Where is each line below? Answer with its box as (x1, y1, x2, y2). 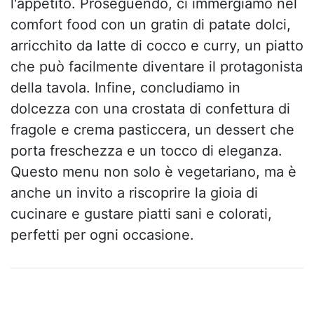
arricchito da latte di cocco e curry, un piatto (11, 36, 303, 54)
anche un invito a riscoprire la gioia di (11, 184, 258, 201)
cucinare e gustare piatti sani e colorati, (11, 205, 272, 222)
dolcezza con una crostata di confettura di (11, 100, 290, 117)
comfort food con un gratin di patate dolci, (11, 15, 291, 33)
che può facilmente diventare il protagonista (11, 57, 303, 75)
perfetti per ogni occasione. (11, 226, 194, 243)
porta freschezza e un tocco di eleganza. (11, 142, 282, 159)
